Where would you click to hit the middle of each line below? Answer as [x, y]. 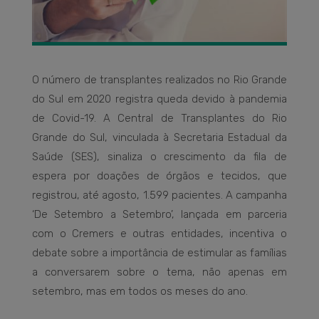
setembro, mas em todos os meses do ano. [140, 292]
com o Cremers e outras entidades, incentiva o [159, 234]
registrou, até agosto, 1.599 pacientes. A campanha [159, 195]
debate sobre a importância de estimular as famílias [159, 253]
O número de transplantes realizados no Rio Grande [159, 80]
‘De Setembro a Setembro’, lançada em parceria [159, 215]
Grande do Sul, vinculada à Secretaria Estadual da [159, 138]
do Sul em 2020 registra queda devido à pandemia [159, 99]
